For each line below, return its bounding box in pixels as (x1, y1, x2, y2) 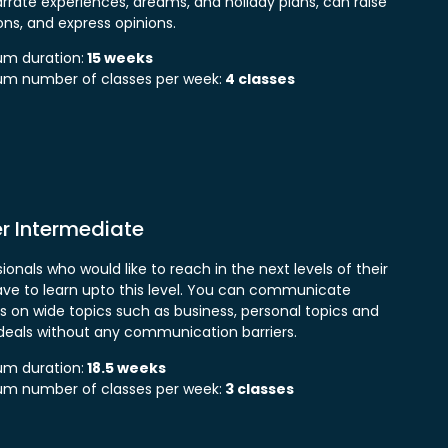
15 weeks (83, 48, 153, 69)
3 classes (221, 378, 294, 399)
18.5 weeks (83, 357, 166, 378)
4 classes (221, 69, 295, 90)
